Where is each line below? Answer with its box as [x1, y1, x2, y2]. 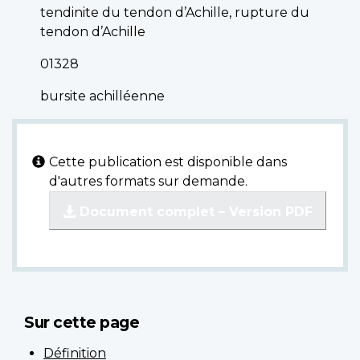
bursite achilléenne [40, 88, 165, 104]
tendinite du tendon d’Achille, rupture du [40, 5, 309, 21]
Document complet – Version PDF [76, 204, 313, 220]
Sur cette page [24, 313, 139, 333]
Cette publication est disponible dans [49, 154, 288, 170]
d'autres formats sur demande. [49, 174, 248, 190]
